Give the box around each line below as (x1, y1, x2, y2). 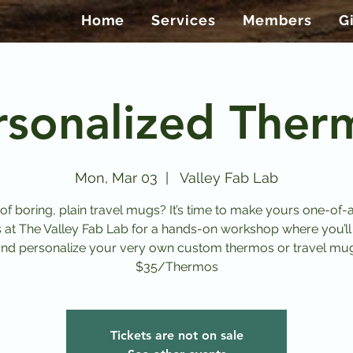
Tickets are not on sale (110, 328, 243, 344)
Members (242, 12, 312, 28)
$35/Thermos (135, 259, 218, 275)
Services (151, 12, 216, 28)
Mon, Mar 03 (75, 169, 158, 187)
